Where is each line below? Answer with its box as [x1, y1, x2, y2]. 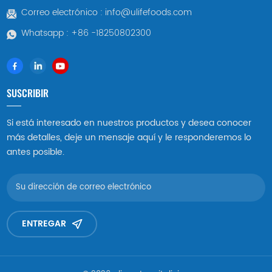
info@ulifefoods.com [104, 5, 192, 19]
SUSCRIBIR [7, 86, 49, 100]
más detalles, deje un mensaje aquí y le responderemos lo [7, 131, 252, 144]
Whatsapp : [21, 26, 71, 40]
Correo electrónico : [21, 5, 105, 19]
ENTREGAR [21, 216, 66, 231]
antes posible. [7, 146, 65, 159]
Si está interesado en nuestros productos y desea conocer [7, 117, 252, 130]
